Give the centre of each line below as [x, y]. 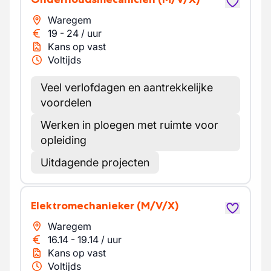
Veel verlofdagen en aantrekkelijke [127, 87]
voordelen [66, 103]
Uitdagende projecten [95, 162]
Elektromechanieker [85, 206]
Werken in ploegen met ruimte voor [129, 125]
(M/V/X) [158, 206]
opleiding [64, 140]
